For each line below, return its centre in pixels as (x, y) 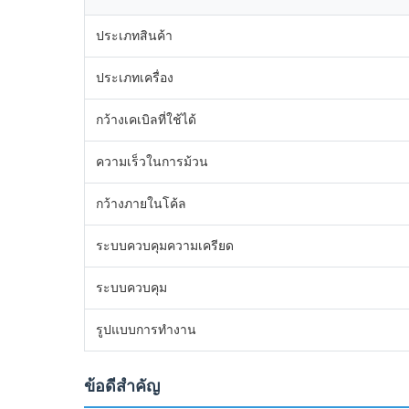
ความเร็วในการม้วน (152, 162)
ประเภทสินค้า (134, 36)
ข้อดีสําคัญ (122, 386)
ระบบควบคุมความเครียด (165, 246)
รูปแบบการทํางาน (146, 330)
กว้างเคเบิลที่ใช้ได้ (146, 120)
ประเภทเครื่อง (135, 78)
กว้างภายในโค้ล (141, 204)
